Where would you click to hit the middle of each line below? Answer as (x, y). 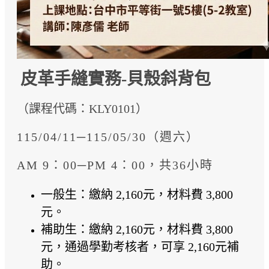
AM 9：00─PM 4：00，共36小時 (115, 165)
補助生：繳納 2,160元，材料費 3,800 (137, 229)
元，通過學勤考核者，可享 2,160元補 (140, 247)
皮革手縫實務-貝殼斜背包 (116, 79)
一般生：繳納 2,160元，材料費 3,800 (137, 195)
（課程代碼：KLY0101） (82, 109)
